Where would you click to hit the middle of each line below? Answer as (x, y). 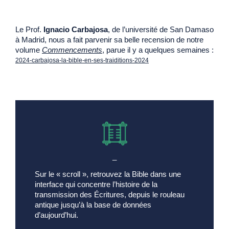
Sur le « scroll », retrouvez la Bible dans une (108, 174)
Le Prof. (29, 29)
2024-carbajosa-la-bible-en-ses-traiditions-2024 (82, 60)
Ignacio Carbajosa (76, 29)
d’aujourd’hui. (56, 215)
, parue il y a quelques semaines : (158, 50)
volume (29, 50)
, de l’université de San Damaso (161, 29)
